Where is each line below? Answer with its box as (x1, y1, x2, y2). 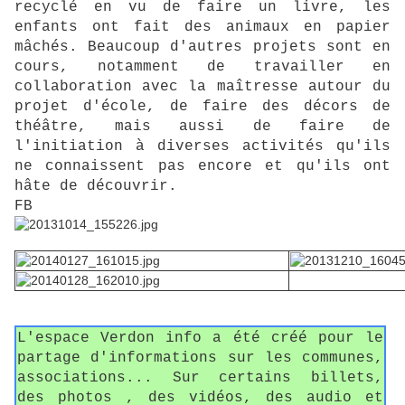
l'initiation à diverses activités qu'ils (14, 138, 391, 155)
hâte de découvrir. (14, 178, 177, 195)
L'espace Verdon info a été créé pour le (17, 330, 383, 347)
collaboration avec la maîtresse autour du (14, 79, 391, 96)
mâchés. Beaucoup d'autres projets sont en (14, 39, 391, 56)
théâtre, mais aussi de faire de (14, 118, 391, 136)
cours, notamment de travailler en (14, 59, 391, 76)
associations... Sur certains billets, (17, 370, 383, 387)
